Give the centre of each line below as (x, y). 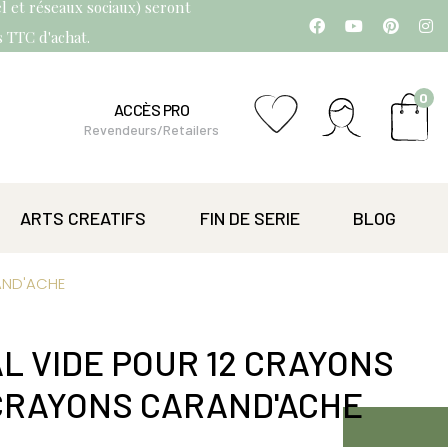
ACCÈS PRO (151, 109)
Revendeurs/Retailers (152, 129)
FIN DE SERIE (249, 217)
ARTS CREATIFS (83, 217)
